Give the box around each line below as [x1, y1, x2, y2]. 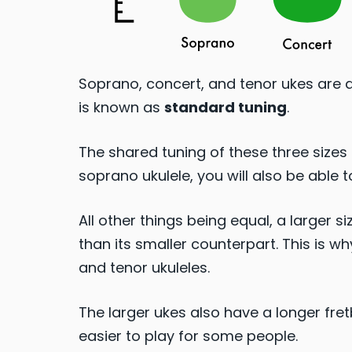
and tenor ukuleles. [79, 258, 210, 278]
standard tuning [164, 97, 287, 118]
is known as [79, 97, 164, 118]
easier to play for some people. [79, 326, 298, 346]
